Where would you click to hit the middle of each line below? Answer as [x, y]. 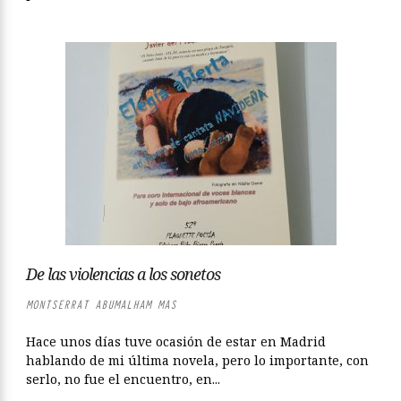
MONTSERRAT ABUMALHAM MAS [101, 305]
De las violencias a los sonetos [123, 274]
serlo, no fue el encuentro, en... [123, 379]
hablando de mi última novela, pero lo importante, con [197, 360]
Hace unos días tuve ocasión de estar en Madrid [176, 341]
